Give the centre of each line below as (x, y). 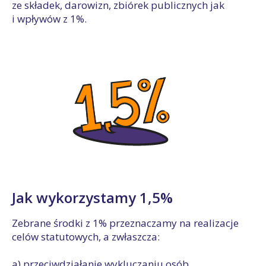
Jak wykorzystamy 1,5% (92, 197)
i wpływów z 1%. (49, 19)
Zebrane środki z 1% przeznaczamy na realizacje (125, 223)
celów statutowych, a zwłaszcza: (86, 237)
